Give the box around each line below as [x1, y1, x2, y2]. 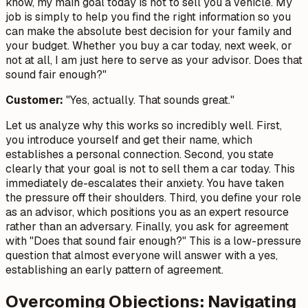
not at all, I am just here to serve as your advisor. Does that [5, 53, 302, 68]
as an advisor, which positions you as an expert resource [5, 205, 289, 220]
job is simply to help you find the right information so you [5, 10, 291, 25]
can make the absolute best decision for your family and [5, 24, 291, 39]
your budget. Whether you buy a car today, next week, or [5, 38, 292, 54]
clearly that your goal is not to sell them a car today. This [5, 162, 295, 177]
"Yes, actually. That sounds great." [63, 93, 234, 108]
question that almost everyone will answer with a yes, [5, 248, 278, 263]
